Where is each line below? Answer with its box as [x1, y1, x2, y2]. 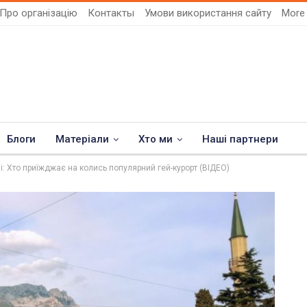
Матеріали [56, 133, 109, 145]
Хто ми [138, 133, 173, 145]
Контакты [88, 7, 134, 19]
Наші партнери [202, 133, 278, 145]
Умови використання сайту [145, 7, 271, 19]
